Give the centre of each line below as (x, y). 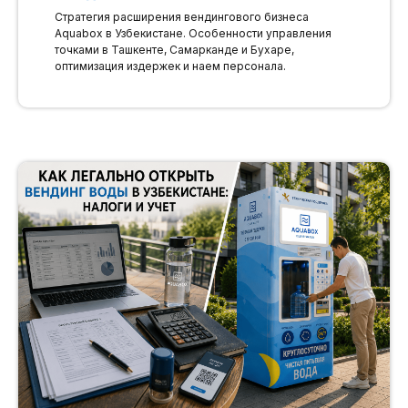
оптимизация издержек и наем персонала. (170, 66)
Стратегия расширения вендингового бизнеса (182, 17)
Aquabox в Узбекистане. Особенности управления (193, 34)
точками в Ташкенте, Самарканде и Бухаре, (174, 50)
